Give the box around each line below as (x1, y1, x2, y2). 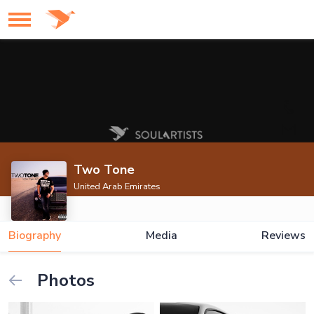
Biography (8, 228, 61, 243)
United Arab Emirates (74, 180, 161, 193)
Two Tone (74, 161, 135, 178)
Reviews (261, 228, 306, 243)
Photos (33, 269, 95, 292)
